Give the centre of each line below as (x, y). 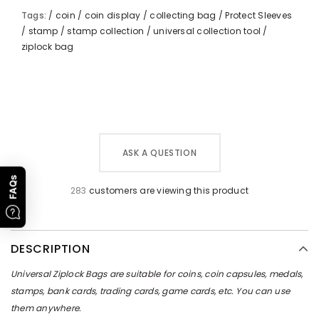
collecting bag (183, 15)
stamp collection (106, 31)
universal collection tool (207, 31)
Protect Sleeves (259, 15)
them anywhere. (46, 308)
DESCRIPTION (51, 249)
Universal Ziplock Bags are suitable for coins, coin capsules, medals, (157, 274)
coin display (113, 15)
